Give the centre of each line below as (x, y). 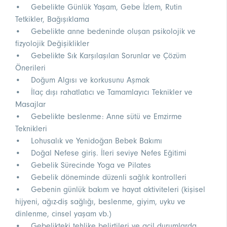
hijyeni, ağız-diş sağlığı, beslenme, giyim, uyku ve (100, 202)
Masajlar (30, 105)
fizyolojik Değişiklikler (52, 44)
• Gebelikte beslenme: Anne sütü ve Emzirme (99, 117)
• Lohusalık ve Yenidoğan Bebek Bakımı (89, 141)
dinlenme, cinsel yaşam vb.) (63, 214)
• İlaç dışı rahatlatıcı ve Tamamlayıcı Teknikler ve (104, 92)
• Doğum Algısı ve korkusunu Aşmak (82, 80)
